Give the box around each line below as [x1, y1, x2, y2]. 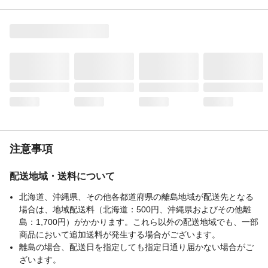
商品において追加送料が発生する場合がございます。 [19, 229, 220, 239]
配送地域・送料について [10, 170, 115, 181]
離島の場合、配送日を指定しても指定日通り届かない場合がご [19, 242, 254, 252]
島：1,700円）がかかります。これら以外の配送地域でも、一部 [19, 217, 258, 227]
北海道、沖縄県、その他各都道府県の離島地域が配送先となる [19, 191, 254, 202]
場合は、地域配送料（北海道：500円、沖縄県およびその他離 [19, 204, 251, 214]
